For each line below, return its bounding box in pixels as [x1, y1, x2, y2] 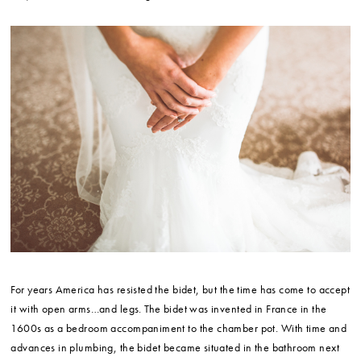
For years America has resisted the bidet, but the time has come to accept [10, 282, 351, 297]
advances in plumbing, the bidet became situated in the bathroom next [10, 340, 339, 355]
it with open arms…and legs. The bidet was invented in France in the [10, 301, 327, 317]
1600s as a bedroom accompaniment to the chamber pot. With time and [10, 321, 347, 336]
